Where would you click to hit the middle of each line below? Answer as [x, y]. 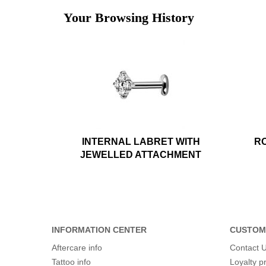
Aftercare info [77, 248]
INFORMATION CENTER [99, 230]
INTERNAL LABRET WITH [141, 142]
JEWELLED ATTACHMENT [141, 155]
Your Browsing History [129, 18]
